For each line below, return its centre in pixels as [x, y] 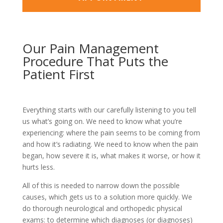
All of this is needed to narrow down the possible [101, 185]
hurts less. [38, 167]
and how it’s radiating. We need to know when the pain [110, 144]
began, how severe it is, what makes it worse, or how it [111, 155]
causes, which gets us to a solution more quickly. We [107, 197]
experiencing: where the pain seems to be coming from [111, 132]
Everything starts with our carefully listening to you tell [109, 110]
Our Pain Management [90, 48]
